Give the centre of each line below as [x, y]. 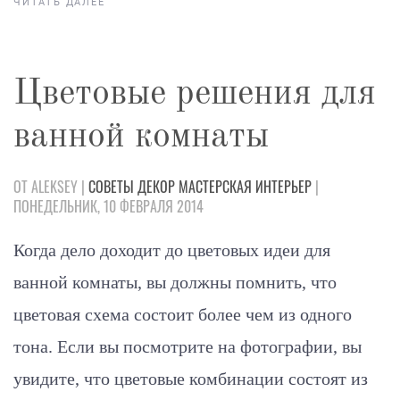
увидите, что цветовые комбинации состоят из [191, 378]
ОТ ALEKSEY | [51, 186]
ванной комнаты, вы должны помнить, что [175, 282]
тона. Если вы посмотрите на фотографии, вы [187, 346]
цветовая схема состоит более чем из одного [183, 314]
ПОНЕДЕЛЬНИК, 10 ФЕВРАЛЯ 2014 [108, 206]
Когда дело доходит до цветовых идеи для [172, 250]
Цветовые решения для [195, 94]
